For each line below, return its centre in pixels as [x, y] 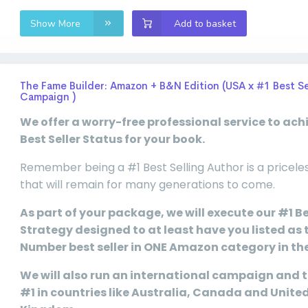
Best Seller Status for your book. [112, 139]
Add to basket [205, 23]
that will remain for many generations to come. [147, 184]
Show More [57, 23]
